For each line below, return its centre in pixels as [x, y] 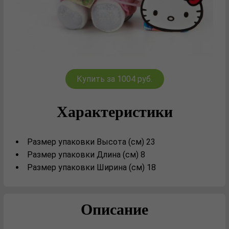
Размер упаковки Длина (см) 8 [86, 155]
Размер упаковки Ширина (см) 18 [91, 167]
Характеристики [114, 111]
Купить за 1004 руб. [114, 79]
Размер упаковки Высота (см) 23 [91, 142]
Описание [114, 209]
